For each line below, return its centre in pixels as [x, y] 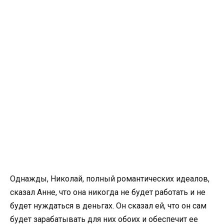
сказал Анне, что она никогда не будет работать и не [108, 192]
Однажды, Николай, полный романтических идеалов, [110, 178]
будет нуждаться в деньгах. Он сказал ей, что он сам [108, 205]
